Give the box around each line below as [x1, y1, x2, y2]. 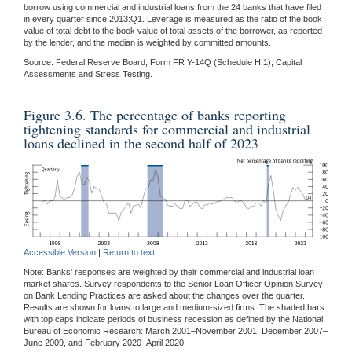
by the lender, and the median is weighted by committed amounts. [24, 37, 271, 47]
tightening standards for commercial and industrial [24, 119, 310, 138]
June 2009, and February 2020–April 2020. [24, 338, 186, 348]
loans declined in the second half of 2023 [24, 133, 258, 152]
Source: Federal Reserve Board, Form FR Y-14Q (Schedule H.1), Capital [24, 57, 302, 67]
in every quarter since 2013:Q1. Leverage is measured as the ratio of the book [24, 13, 322, 24]
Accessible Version [24, 247, 96, 258]
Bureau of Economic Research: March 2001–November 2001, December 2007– [24, 326, 328, 336]
